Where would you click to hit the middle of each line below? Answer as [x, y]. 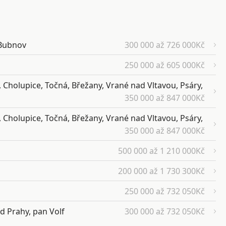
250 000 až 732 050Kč [165, 191]
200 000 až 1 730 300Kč [161, 171]
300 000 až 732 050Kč [165, 212]
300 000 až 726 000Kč [165, 45]
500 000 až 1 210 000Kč [161, 151]
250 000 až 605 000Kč [165, 65]
